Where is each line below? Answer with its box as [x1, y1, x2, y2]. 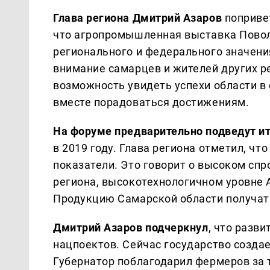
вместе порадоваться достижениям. [53, 95, 250, 108]
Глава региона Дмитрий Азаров [53, 11, 222, 24]
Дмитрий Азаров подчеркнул [53, 221, 209, 234]
